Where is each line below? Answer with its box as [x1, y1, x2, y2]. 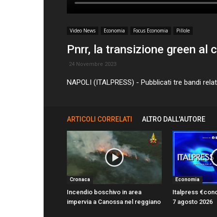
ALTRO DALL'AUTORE [142, 115, 205, 123]
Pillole [176, 27, 190, 34]
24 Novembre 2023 [69, 61, 116, 67]
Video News [70, 27, 95, 34]
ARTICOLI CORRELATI [67, 115, 132, 123]
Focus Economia [133, 27, 168, 34]
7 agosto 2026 [172, 198, 213, 206]
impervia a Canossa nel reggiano [67, 198, 161, 206]
